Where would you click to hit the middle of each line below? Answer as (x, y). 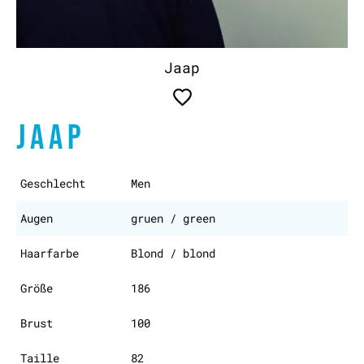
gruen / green (173, 219)
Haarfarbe (50, 253)
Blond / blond (173, 253)
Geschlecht (53, 184)
